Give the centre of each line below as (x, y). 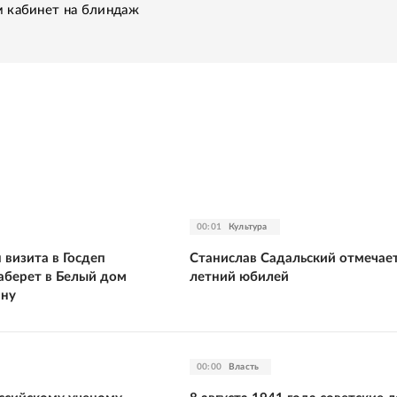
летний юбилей (239, 276)
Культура (248, 226)
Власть (244, 366)
